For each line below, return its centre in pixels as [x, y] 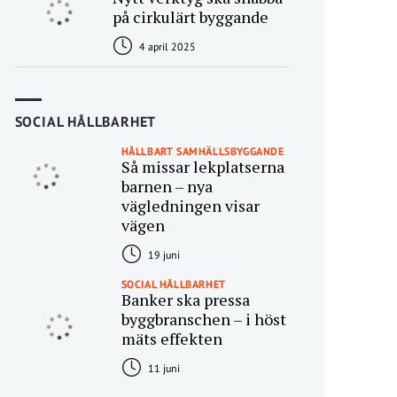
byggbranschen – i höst [203, 319]
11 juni [162, 368]
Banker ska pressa [185, 300]
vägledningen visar [190, 206]
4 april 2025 [166, 47]
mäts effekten [171, 339]
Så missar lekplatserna [202, 167]
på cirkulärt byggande [190, 17]
